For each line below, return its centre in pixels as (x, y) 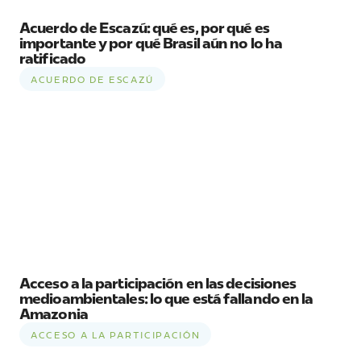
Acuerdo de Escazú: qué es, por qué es (144, 28)
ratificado (52, 58)
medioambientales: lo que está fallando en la (166, 299)
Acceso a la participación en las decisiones (158, 283)
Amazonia (54, 314)
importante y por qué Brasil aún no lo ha (151, 43)
